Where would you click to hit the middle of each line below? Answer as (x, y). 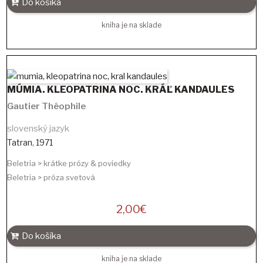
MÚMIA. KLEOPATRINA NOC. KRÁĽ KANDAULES (121, 89)
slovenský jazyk (38, 128)
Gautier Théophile (46, 106)
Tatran (20, 142)
